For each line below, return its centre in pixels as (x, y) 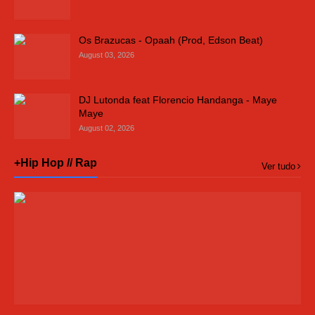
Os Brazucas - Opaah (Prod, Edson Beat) (171, 40)
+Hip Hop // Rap (56, 163)
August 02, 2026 (107, 128)
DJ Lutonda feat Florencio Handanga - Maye (178, 100)
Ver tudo (278, 166)
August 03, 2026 (107, 55)
